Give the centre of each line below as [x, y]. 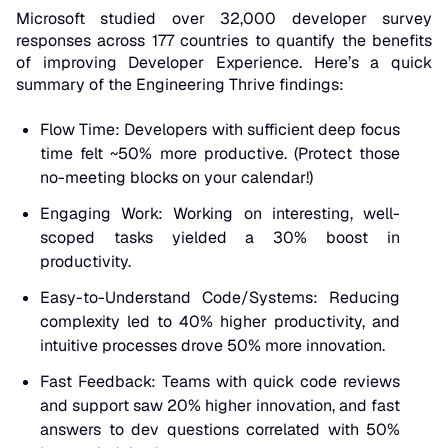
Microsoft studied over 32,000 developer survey [224, 19]
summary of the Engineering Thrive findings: [180, 85]
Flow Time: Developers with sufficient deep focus [220, 130]
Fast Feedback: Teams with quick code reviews [220, 382]
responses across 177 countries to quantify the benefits [224, 41]
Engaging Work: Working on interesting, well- [220, 214]
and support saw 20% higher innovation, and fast [220, 406]
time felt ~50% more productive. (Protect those [220, 154]
